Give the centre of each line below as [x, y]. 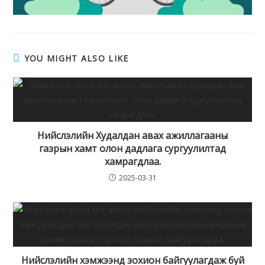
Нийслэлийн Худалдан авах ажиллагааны [132, 136]
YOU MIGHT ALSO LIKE [76, 59]
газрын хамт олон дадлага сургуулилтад [132, 149]
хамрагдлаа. [132, 162]
